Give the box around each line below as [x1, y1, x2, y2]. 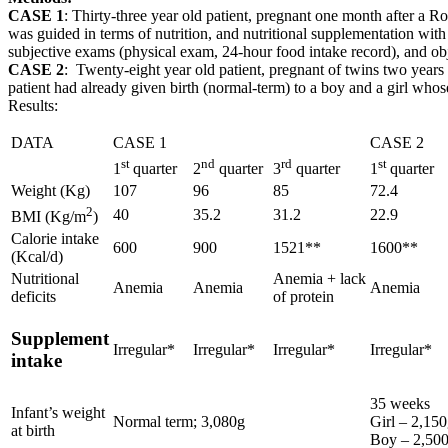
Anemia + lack [273, 269, 366, 287]
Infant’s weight [11, 403, 105, 421]
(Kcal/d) [11, 247, 63, 265]
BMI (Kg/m [11, 208, 86, 226]
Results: [8, 96, 58, 114]
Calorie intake [11, 229, 99, 247]
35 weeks [370, 394, 430, 412]
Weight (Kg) [11, 181, 90, 199]
